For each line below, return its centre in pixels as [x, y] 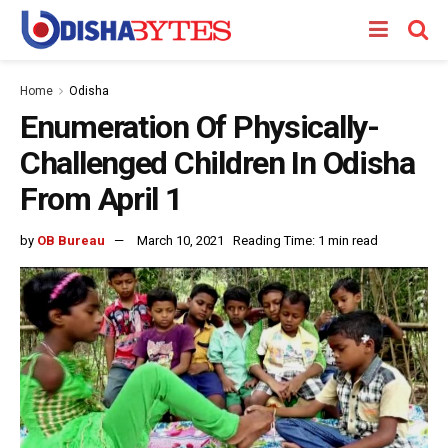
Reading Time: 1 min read [305, 240]
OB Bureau [71, 240]
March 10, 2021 [180, 240]
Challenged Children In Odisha [217, 163]
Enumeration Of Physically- [199, 127]
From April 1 [101, 199]
